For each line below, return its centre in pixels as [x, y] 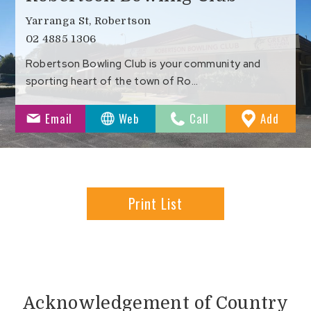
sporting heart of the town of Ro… [111, 82]
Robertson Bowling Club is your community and [143, 64]
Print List [155, 203]
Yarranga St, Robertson [88, 21]
